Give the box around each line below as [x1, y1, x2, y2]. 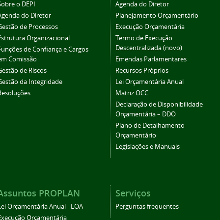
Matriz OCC [115, 88, 148, 97]
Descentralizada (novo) [115, 43, 182, 52]
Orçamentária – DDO [115, 110, 176, 118]
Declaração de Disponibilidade [115, 100, 203, 109]
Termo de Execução [115, 33, 172, 42]
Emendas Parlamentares [115, 55, 187, 63]
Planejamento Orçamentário [115, 11, 198, 20]
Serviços [115, 187, 151, 199]
